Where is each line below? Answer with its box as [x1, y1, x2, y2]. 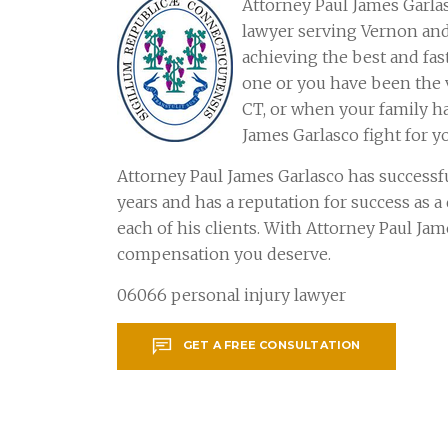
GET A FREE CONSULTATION [183, 338, 361, 353]
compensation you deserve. [117, 244, 331, 264]
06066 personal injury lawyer [117, 285, 346, 305]
